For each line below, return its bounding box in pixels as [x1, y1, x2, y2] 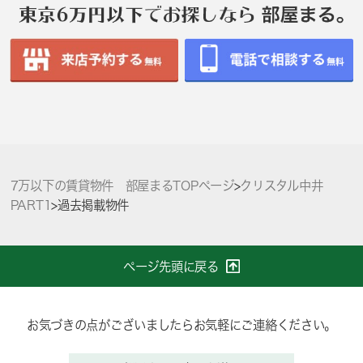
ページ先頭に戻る [123, 259, 219, 273]
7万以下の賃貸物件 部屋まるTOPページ [10, 178, 234, 192]
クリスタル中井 [240, 178, 323, 192]
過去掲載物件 [57, 198, 130, 211]
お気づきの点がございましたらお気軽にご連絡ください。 [26, 318, 336, 332]
